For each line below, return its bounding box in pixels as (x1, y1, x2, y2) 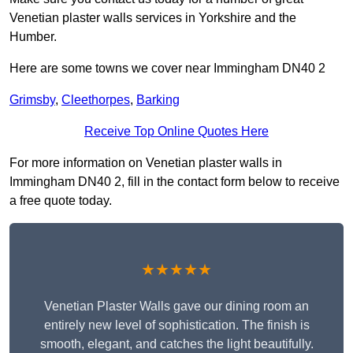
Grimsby (9, 93, 55, 107)
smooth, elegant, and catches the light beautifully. (39, 337, 314, 351)
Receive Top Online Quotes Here (84, 124, 269, 139)
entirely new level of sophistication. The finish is (43, 318, 310, 333)
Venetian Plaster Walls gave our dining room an (44, 299, 309, 314)
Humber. (9, 30, 57, 44)
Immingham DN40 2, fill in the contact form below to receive (9, 175, 340, 189)
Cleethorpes (61, 93, 130, 107)
